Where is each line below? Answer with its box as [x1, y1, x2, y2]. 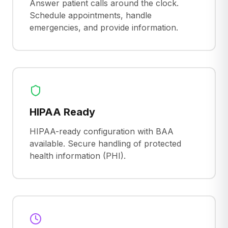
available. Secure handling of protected [30, 138, 181, 149]
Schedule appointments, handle [30, 10, 152, 20]
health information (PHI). [30, 151, 126, 161]
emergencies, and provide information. [30, 22, 178, 33]
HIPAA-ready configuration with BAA [30, 126, 174, 136]
